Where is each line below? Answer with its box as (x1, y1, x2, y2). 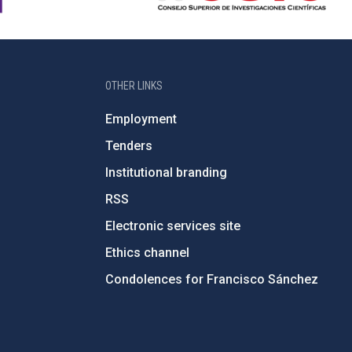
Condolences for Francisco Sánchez (104, 272, 318, 287)
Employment (104, 112, 177, 126)
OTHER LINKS (104, 79, 163, 92)
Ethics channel (104, 245, 189, 260)
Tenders (104, 138, 152, 153)
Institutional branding (104, 165, 227, 180)
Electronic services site (104, 218, 240, 233)
